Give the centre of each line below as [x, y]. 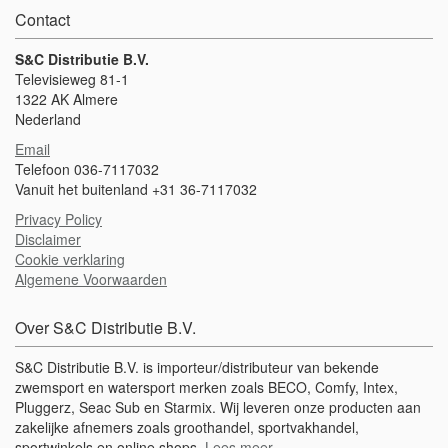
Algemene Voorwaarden [91, 279]
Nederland [48, 119]
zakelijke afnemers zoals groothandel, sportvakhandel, [187, 427]
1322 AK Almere [66, 99]
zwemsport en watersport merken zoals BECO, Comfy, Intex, [206, 387]
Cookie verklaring [70, 259]
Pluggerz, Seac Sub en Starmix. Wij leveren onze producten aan [218, 407]
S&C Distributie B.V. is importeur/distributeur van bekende [197, 367]
